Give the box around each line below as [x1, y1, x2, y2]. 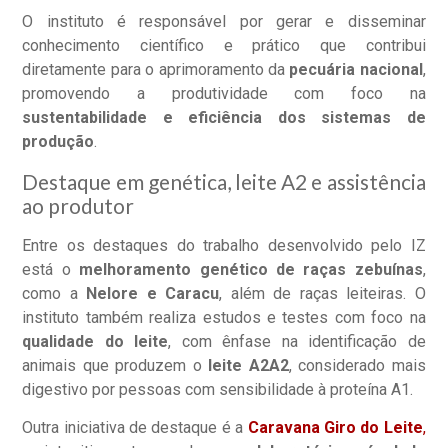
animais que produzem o [22, 355, 209, 375]
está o [22, 259, 80, 279]
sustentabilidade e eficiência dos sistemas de [22, 107, 426, 127]
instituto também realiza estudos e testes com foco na [22, 307, 426, 327]
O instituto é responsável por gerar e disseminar [22, 11, 426, 31]
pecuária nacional [289, 59, 423, 79]
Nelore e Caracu [86, 283, 220, 303]
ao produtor [22, 192, 135, 218]
